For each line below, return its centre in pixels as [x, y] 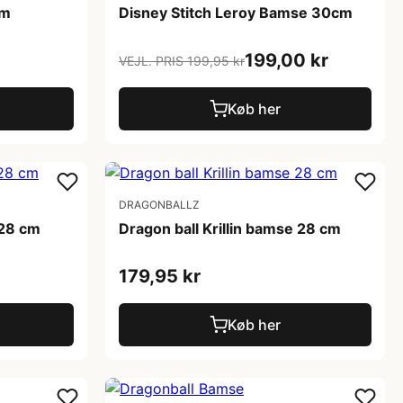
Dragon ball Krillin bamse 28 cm [230, 228]
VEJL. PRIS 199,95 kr [182, 60]
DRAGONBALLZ [159, 205]
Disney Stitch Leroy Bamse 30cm [236, 13]
